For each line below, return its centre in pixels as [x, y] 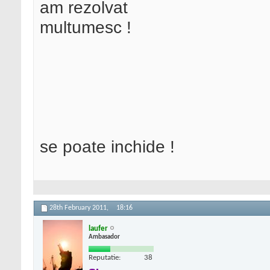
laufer [98, 228]
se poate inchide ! [107, 147]
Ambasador [104, 237]
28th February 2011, [80, 208]
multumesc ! [86, 27]
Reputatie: [105, 257]
